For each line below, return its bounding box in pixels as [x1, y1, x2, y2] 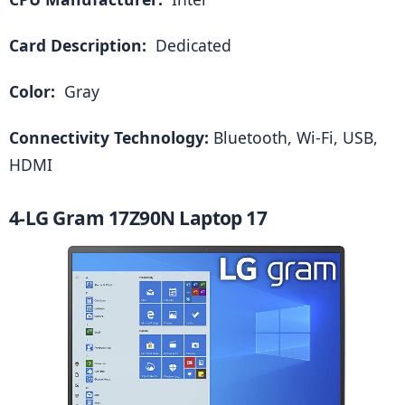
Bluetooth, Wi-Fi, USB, [213, 127, 378, 149]
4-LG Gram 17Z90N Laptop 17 [9, 204, 268, 231]
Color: [9, 80, 60, 103]
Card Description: [9, 34, 151, 57]
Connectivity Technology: [9, 127, 213, 149]
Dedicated [151, 34, 231, 57]
